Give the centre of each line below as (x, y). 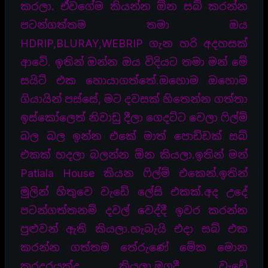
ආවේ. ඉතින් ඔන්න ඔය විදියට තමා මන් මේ (134, 62)
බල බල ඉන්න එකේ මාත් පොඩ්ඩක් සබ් (134, 136)
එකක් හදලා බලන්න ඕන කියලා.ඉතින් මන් (134, 154)
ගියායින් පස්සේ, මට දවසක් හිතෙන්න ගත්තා (134, 99)
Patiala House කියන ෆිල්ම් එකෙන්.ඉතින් (134, 173)
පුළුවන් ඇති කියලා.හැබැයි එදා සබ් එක (134, 229)
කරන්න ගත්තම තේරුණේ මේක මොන (134, 247)
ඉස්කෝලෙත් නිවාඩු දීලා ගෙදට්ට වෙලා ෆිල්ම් (134, 117)
